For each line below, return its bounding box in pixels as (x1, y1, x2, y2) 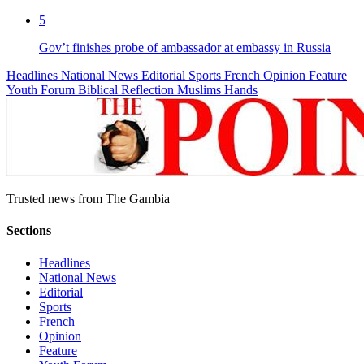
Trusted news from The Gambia (6, 191, 170, 206)
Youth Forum (6, 82, 78, 97)
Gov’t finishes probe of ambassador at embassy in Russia (39, 40, 331, 54)
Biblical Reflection (78, 82, 177, 97)
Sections (6, 223, 51, 238)
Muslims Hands (177, 82, 258, 97)
